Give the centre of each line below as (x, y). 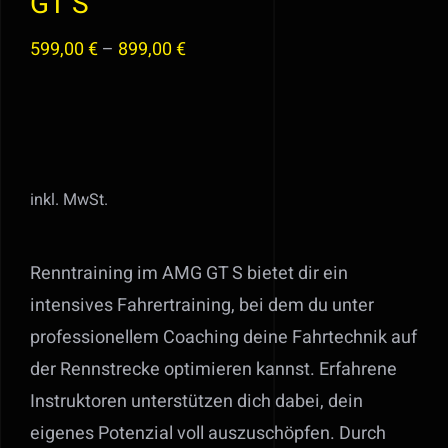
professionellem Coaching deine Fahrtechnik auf (223, 337)
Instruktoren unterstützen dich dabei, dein (196, 401)
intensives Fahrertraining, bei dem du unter (202, 305)
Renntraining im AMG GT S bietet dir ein (189, 273)
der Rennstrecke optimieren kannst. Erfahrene (213, 369)
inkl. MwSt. (69, 199)
